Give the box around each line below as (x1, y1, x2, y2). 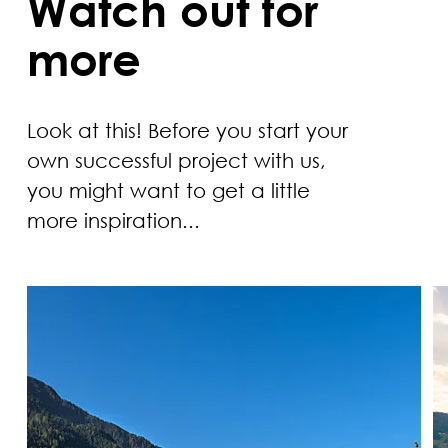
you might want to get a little (27, 177, 311, 202)
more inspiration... (27, 207, 201, 232)
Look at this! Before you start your (27, 117, 349, 142)
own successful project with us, (27, 147, 327, 172)
